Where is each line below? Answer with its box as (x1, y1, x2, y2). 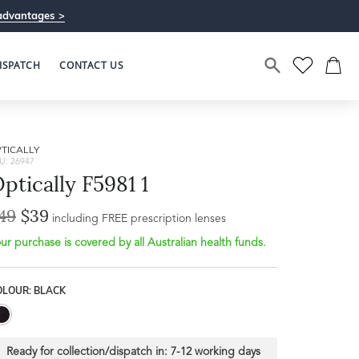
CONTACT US (59, 58, 124, 72)
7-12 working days (170, 346, 260, 357)
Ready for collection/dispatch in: (6, 346, 171, 357)
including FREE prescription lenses (52, 213, 226, 224)
